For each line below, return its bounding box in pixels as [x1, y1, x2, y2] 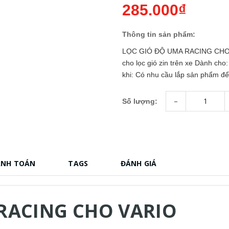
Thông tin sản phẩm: [122, 30, 195, 38]
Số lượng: [122, 97, 157, 106]
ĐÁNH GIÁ [121, 158, 157, 168]
